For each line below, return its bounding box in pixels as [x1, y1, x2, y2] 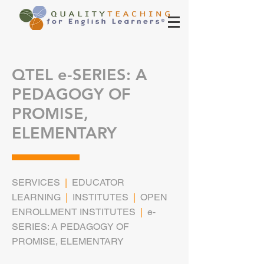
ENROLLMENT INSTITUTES [12, 206, 136, 217]
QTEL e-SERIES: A [12, 65, 147, 84]
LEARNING [12, 192, 61, 203]
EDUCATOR [72, 177, 124, 188]
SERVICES [12, 177, 60, 188]
